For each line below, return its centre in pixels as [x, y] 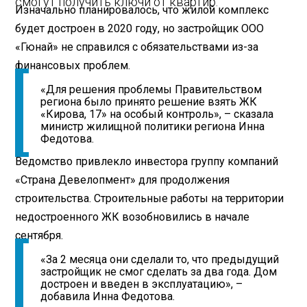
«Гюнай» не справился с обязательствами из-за [137, 47]
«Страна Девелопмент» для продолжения [123, 180]
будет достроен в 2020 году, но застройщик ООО [140, 28]
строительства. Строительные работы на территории [150, 198]
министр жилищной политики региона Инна [153, 127]
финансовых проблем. [73, 65]
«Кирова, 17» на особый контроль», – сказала [157, 114]
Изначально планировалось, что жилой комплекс [142, 10]
